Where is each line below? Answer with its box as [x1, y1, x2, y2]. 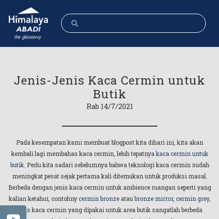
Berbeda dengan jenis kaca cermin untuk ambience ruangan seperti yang [8, 183, 211, 191]
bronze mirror [134, 195, 173, 202]
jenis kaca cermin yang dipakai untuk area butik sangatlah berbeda [17, 206, 202, 214]
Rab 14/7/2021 [86, 102, 133, 111]
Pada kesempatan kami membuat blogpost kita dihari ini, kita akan [16, 138, 203, 146]
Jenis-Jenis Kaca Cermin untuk [14, 72, 205, 88]
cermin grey [175, 195, 209, 202]
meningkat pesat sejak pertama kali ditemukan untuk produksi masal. [12, 172, 207, 180]
